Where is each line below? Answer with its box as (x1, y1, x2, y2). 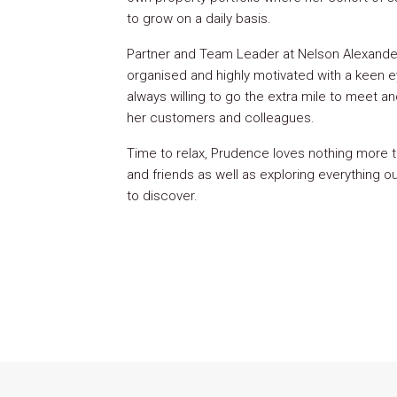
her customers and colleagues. (127, 110, 315, 126)
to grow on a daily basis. (127, 11, 271, 27)
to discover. (127, 188, 198, 204)
